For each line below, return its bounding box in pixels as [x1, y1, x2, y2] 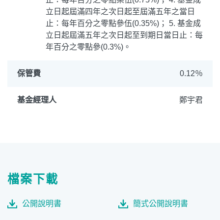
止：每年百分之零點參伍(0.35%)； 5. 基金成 [46, 19, 201, 27]
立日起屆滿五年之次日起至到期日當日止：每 [46, 31, 203, 39]
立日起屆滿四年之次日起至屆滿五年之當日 [46, 7, 195, 16]
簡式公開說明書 [133, 199, 188, 208]
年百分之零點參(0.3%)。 [46, 43, 131, 51]
